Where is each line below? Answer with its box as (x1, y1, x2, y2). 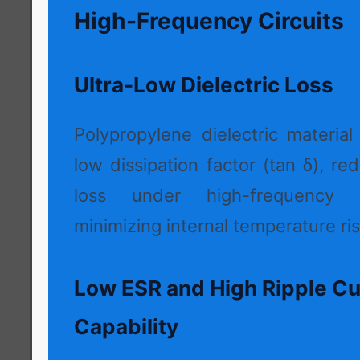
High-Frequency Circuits (74, 6, 344, 35)
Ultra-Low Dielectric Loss (74, 72, 333, 97)
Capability (74, 313, 178, 339)
